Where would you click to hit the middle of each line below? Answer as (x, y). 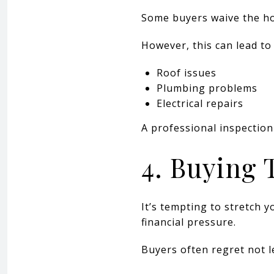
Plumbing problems (207, 88)
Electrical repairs (200, 103)
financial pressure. (189, 222)
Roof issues (186, 72)
